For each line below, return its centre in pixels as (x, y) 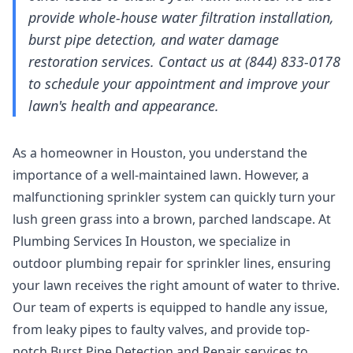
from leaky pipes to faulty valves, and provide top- (161, 329)
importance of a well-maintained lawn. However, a (161, 175)
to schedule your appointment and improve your (179, 84)
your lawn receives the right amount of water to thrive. (176, 285)
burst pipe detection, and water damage (154, 39)
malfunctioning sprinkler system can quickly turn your (174, 197)
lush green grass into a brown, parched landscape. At (172, 219)
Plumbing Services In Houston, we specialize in (152, 241)
